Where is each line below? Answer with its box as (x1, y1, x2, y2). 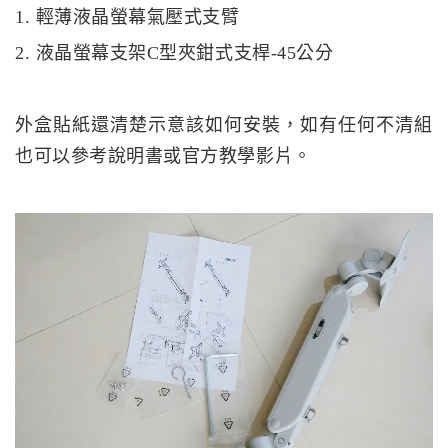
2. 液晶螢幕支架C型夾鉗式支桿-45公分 (15, 42, 334, 63)
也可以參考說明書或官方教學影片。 (15, 145, 312, 166)
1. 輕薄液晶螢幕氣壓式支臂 (15, 6, 240, 27)
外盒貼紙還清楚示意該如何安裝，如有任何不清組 (15, 114, 433, 135)
